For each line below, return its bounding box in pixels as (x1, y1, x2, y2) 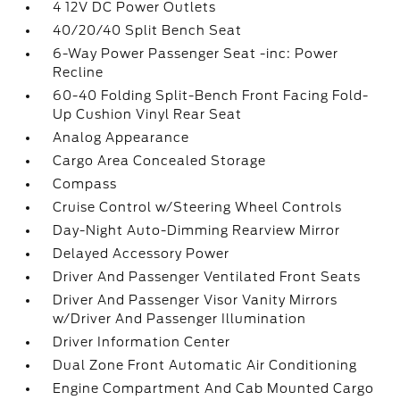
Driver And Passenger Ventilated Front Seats (53, 270, 362, 284)
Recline (53, 65, 104, 79)
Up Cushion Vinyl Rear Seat (53, 107, 243, 121)
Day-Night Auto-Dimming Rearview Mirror (53, 223, 341, 237)
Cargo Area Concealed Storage (53, 154, 267, 168)
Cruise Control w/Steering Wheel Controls (53, 200, 343, 214)
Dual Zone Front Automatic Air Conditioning (53, 358, 358, 372)
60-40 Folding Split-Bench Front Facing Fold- (53, 88, 370, 103)
